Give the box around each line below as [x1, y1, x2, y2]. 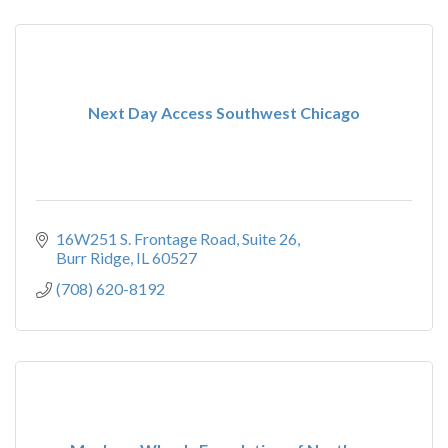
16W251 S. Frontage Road [56, 229, 236, 248]
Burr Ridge [56, 248, 130, 267]
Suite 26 [242, 229, 297, 248]
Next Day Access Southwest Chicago [88, 103, 360, 122]
